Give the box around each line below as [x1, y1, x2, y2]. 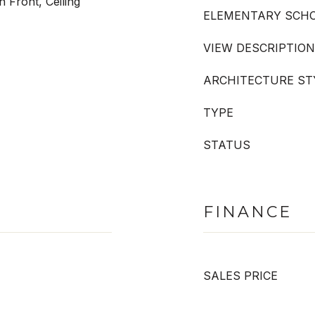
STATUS [203, 138, 250, 152]
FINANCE [203, 202, 292, 221]
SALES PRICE [203, 269, 278, 283]
